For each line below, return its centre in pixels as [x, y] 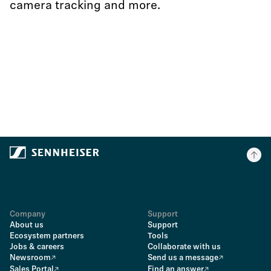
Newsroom [30, 258]
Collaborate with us [184, 247]
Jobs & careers [37, 247]
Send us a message [183, 258]
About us [27, 225]
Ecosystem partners [47, 236]
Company [28, 214]
